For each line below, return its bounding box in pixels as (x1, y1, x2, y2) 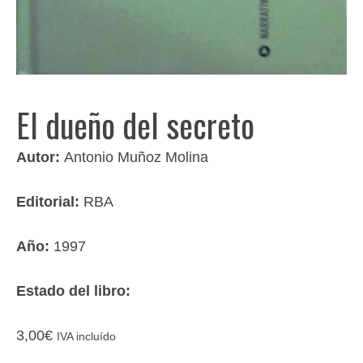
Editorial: (16, 193, 83, 210)
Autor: (16, 148, 64, 165)
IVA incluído (57, 330, 116, 343)
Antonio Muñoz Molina (64, 148, 208, 165)
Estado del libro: (16, 282, 130, 299)
